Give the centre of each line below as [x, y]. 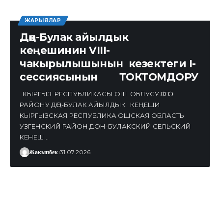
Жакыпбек [43, 152]
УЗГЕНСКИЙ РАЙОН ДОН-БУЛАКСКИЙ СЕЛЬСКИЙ [108, 126]
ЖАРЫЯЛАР [43, 20]
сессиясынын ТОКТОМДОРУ [109, 77]
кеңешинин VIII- [65, 50]
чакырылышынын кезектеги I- [108, 63]
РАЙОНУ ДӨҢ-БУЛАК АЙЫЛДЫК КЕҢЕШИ [90, 104]
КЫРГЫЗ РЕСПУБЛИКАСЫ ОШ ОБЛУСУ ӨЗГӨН [96, 94]
